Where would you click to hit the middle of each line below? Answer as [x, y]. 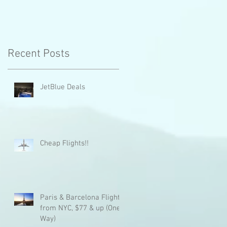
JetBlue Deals [63, 87]
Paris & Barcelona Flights [82, 197]
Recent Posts [39, 54]
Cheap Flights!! [64, 143]
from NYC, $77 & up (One [80, 208]
